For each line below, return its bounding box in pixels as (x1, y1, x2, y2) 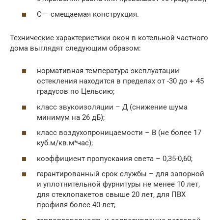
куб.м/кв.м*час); (37, 138, 93, 148)
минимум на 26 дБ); (37, 112, 105, 122)
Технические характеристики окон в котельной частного (10, 33, 208, 42)
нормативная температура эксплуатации (37, 66, 179, 76)
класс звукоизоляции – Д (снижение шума (37, 102, 188, 111)
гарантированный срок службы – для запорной (37, 169, 204, 179)
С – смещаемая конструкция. (37, 9, 139, 19)
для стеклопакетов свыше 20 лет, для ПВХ (37, 190, 186, 199)
